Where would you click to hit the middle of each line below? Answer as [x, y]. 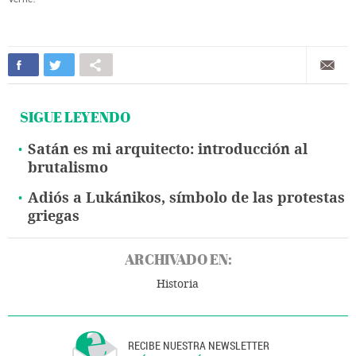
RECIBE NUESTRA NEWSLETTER [199, 346]
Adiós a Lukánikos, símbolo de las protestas [186, 198]
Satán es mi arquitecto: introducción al [168, 150]
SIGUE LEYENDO [75, 118]
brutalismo [68, 168]
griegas [54, 217]
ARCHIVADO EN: [178, 260]
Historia [178, 284]
